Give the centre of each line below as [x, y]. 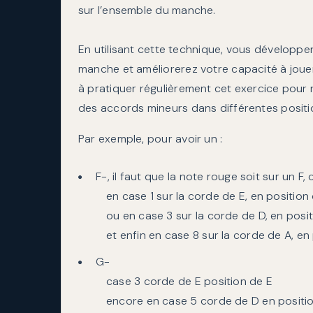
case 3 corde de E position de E [189, 282]
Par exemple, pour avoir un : [151, 139]
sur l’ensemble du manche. [147, 10]
